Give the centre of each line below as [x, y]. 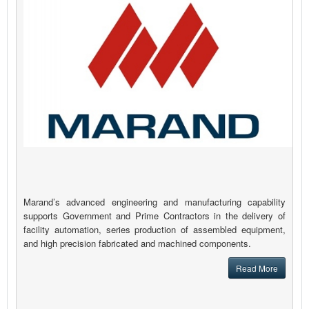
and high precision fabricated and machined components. [137, 243]
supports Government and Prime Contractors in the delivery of [154, 216]
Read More [257, 268]
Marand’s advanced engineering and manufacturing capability [154, 202]
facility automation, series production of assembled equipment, [154, 230]
